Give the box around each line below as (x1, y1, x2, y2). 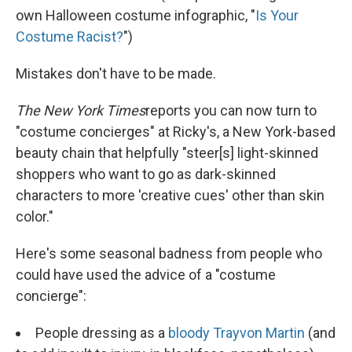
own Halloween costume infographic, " (16, 7, 255, 24)
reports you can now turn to (145, 102, 317, 119)
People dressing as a (35, 324, 168, 341)
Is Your (255, 7, 299, 24)
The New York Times (16, 102, 145, 119)
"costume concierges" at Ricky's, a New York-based (16, 123, 335, 140)
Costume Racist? (16, 28, 123, 45)
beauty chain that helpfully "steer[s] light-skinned (16, 145, 318, 161)
